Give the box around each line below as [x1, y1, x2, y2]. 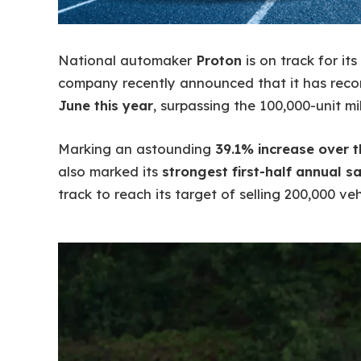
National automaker [58, 52, 196, 69]
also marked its [58, 163, 162, 180]
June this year [58, 97, 153, 114]
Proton [196, 52, 242, 69]
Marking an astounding [58, 140, 215, 157]
